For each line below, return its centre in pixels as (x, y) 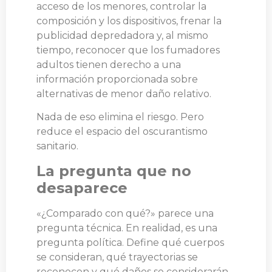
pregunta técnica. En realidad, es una (127, 228)
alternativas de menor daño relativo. (124, 93)
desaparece (82, 188)
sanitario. (57, 146)
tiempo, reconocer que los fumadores (128, 50)
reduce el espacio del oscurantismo (122, 132)
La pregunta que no (114, 171)
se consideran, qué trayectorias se (117, 257)
